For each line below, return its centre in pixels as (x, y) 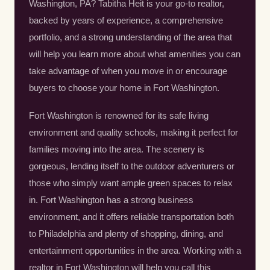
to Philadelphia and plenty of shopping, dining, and (126, 234)
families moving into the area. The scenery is (117, 149)
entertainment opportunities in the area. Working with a (135, 251)
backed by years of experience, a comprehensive (126, 20)
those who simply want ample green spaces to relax (131, 183)
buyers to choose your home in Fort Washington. (124, 88)
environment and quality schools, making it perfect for (133, 133)
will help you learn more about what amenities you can (135, 54)
